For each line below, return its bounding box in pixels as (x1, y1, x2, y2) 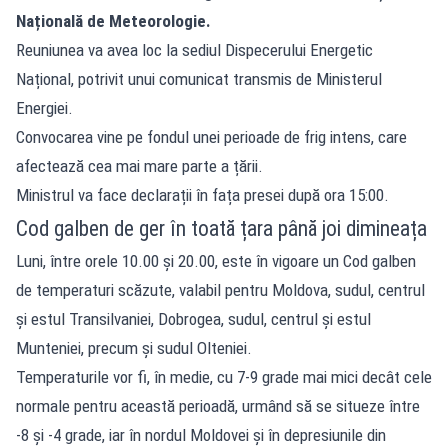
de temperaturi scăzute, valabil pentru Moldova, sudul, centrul (16, 279, 425, 300)
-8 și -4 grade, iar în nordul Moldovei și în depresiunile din (16, 424, 386, 445)
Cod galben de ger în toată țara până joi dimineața (16, 215, 427, 241)
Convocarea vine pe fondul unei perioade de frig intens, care (16, 126, 407, 147)
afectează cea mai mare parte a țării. (16, 155, 263, 176)
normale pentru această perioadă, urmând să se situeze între (16, 395, 420, 416)
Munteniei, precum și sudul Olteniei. (16, 337, 252, 358)
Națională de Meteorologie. (16, 10, 211, 31)
